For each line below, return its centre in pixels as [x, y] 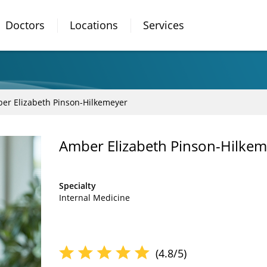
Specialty [77, 186]
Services [164, 25]
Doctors [25, 25]
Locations [94, 25]
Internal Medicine [94, 198]
